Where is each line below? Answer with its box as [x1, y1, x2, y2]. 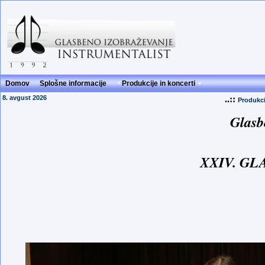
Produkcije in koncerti [122, 79, 195, 88]
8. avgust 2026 [2, 94, 47, 101]
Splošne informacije [40, 79, 106, 88]
